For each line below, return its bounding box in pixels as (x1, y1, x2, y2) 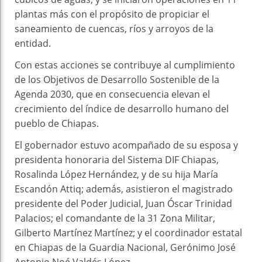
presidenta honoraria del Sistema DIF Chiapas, (15, 153, 219, 166)
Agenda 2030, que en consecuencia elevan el (15, 87, 210, 101)
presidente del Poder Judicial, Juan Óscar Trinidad (15, 196, 232, 210)
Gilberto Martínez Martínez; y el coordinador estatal (15, 226, 242, 239)
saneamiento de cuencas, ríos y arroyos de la (15, 22, 213, 35)
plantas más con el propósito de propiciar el (15, 7, 209, 20)
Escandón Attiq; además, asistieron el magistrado (15, 182, 233, 195)
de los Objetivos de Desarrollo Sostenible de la (15, 73, 219, 86)
